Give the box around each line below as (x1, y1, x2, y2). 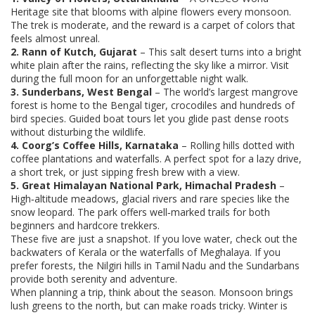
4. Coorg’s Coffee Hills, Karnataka (11, 139, 179, 152)
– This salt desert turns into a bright (137, 45, 302, 58)
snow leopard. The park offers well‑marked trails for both (11, 205, 270, 219)
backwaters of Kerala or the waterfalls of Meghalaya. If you (11, 245, 281, 259)
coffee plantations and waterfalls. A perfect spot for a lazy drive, (11, 152, 302, 165)
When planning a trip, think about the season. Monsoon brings (11, 285, 293, 299)
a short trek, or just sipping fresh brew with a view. (11, 165, 240, 179)
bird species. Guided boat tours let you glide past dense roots (11, 112, 289, 125)
